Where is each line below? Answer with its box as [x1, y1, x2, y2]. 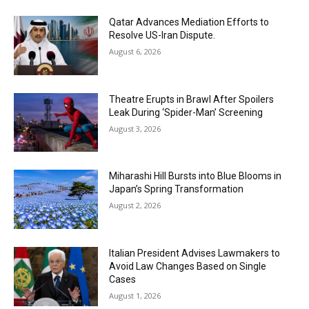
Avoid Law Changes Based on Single [109, 261, 267, 272]
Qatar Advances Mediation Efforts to [109, 17, 270, 28]
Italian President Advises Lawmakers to [109, 248, 281, 259]
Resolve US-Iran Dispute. [109, 30, 216, 41]
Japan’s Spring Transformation [109, 183, 244, 195]
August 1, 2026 [109, 290, 161, 301]
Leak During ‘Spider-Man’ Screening [109, 106, 263, 118]
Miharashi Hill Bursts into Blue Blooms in [109, 170, 282, 182]
